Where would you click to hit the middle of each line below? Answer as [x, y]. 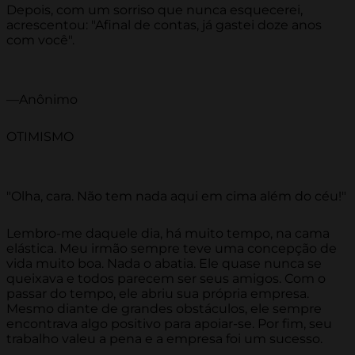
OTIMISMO [40, 137]
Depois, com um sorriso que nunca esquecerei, [155, 10]
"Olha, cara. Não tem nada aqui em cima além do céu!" [176, 197]
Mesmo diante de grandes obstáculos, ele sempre [164, 309]
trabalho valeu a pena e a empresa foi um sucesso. [164, 339]
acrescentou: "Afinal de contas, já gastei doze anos [164, 25]
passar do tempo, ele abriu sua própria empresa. [158, 294]
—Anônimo [42, 100]
